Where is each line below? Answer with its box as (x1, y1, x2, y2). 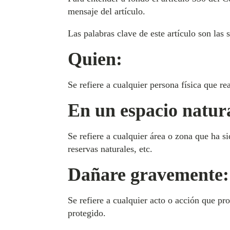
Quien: (68, 49, 122, 69)
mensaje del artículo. (68, 6, 145, 16)
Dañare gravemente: (68, 164, 229, 185)
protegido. (68, 208, 106, 218)
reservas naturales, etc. (68, 144, 152, 154)
